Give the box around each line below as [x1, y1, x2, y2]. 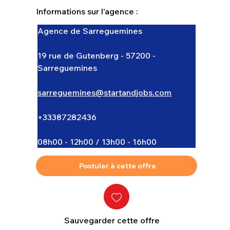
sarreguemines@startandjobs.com [37, 87, 172, 98]
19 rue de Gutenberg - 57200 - [37, 50, 158, 61]
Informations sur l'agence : [36, 6, 139, 17]
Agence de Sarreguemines [37, 26, 143, 36]
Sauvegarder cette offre [64, 215, 160, 226]
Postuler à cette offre [79, 161, 156, 171]
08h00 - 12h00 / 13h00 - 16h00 [37, 137, 157, 147]
